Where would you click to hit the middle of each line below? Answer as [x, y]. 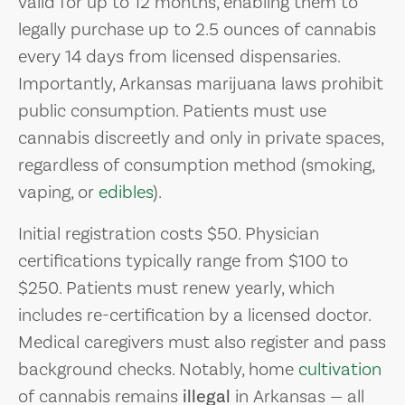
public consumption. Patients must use [172, 111]
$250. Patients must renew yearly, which [176, 288]
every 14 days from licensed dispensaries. [179, 57]
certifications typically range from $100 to [183, 261]
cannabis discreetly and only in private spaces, [201, 138]
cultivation [340, 369]
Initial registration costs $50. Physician [169, 234]
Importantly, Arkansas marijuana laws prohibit [201, 84]
